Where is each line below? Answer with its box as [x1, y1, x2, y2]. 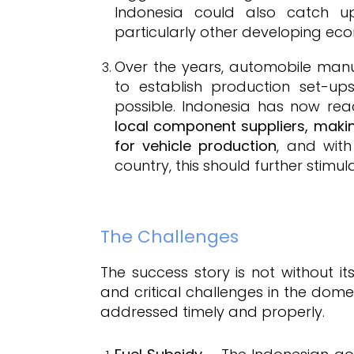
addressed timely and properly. [100, 301, 325, 322]
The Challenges [100, 224, 239, 249]
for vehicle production [115, 135, 277, 156]
